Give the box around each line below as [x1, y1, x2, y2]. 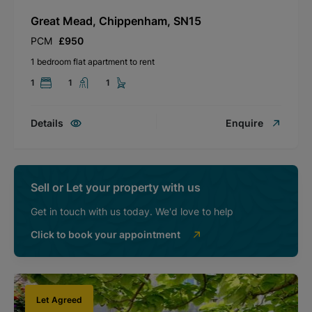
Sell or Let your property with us [31, 180, 201, 194]
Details [31, 116, 63, 129]
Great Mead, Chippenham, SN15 [31, 13, 201, 28]
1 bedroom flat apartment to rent [31, 56, 155, 67]
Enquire [226, 116, 263, 129]
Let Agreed [36, 294, 82, 305]
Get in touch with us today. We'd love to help [31, 205, 233, 217]
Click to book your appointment [31, 228, 180, 240]
